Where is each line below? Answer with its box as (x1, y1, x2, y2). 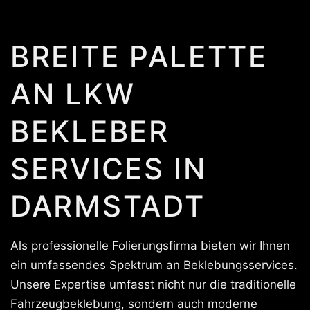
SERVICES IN (10, 151, 207, 186)
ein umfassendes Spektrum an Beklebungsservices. (10, 258, 298, 272)
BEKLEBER (10, 113, 170, 149)
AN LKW (10, 76, 136, 111)
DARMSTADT (10, 188, 206, 224)
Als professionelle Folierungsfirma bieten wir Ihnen (10, 239, 290, 253)
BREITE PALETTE (10, 39, 268, 74)
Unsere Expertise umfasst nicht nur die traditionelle (10, 277, 296, 291)
